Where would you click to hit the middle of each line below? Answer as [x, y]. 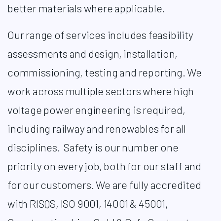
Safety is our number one [121, 147]
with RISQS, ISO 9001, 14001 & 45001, [88, 203]
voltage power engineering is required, [96, 110]
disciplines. [34, 147]
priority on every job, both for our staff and [104, 166]
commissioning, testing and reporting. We [105, 72]
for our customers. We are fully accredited [104, 184]
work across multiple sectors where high [101, 91]
